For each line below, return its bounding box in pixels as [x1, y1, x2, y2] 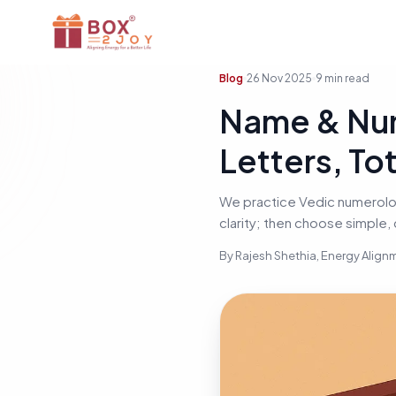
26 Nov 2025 [247, 72, 312, 85]
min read [323, 72, 369, 85]
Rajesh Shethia [235, 248, 316, 263]
